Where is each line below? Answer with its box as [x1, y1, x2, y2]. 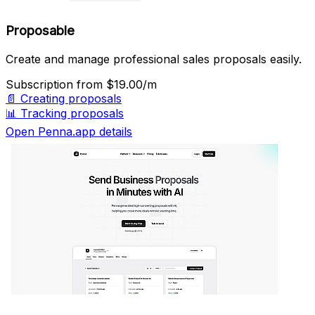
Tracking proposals [20, 106, 124, 121]
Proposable [6, 22, 75, 39]
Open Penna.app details [6, 124, 132, 139]
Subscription [6, 77, 77, 92]
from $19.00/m [77, 77, 157, 92]
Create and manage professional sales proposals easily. [6, 52, 302, 67]
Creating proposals [20, 91, 122, 106]
